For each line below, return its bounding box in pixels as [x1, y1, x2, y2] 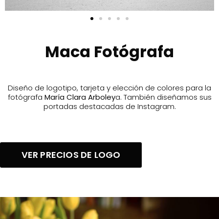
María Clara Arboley [44, 92, 115, 102]
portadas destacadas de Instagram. [43, 101, 176, 111]
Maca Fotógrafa [45, 41, 174, 63]
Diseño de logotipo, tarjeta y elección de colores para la [8, 83, 211, 93]
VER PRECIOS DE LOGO [21, 149, 121, 161]
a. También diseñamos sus [115, 92, 212, 102]
